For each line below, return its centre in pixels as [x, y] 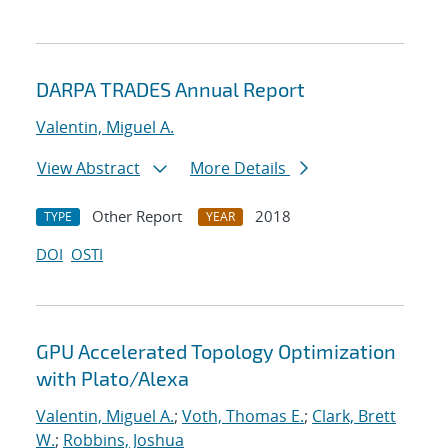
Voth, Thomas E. [243, 416]
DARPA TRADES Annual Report [170, 89]
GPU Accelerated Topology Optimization [216, 351]
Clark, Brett [354, 416]
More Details [240, 168]
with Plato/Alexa [112, 378]
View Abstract [88, 168]
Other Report [137, 216]
